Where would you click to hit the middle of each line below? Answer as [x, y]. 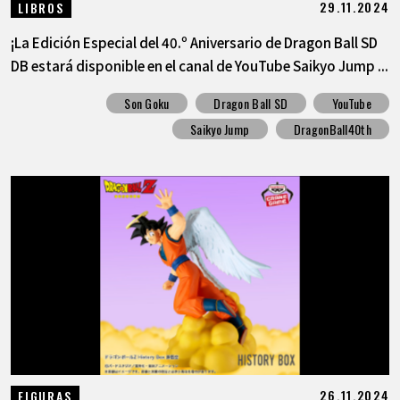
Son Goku [147, 104]
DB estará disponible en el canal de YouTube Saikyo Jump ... [199, 65]
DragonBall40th [332, 129]
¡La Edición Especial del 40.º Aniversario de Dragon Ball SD [194, 42]
